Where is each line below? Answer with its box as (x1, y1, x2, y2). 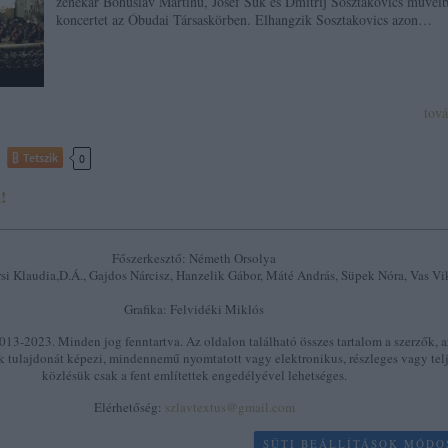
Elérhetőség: (93, 398, 165, 416)
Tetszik (23, 150, 58, 165)
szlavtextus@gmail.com (164, 398, 295, 416)
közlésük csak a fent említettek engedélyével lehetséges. (41, 366, 347, 384)
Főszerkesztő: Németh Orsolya (112, 249, 276, 267)
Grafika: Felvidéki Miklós (124, 300, 264, 318)
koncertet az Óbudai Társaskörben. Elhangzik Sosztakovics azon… (56, 10, 432, 29)
